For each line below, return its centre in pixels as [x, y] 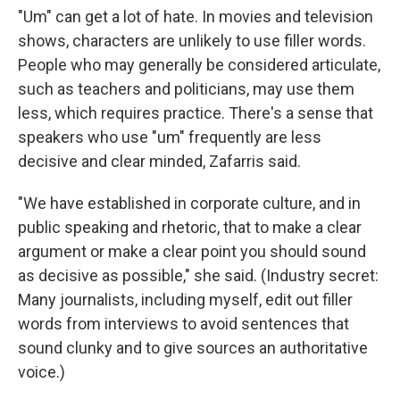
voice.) [42, 372]
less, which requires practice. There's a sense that [196, 113]
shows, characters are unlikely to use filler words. [192, 41]
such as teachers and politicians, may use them [186, 89]
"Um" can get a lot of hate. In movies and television [196, 17]
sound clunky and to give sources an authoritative [193, 348]
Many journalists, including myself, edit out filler [185, 300]
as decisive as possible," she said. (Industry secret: [198, 275]
